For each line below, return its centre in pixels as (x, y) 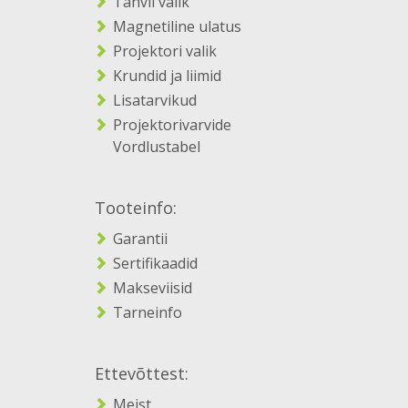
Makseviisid (153, 288)
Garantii (140, 239)
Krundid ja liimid (167, 76)
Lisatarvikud (155, 101)
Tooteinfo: (136, 208)
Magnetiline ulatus (177, 27)
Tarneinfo (148, 313)
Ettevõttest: (142, 374)
